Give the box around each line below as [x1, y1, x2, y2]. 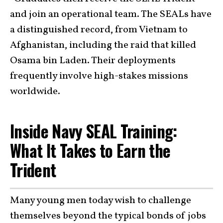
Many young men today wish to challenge [10, 193, 191, 208]
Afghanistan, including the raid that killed [10, 38, 196, 52]
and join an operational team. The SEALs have [10, 7, 212, 21]
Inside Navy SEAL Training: [10, 118, 177, 143]
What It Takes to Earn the [10, 138, 171, 163]
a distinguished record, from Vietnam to [10, 23, 188, 37]
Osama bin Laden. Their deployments [10, 54, 176, 68]
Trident [10, 157, 56, 182]
